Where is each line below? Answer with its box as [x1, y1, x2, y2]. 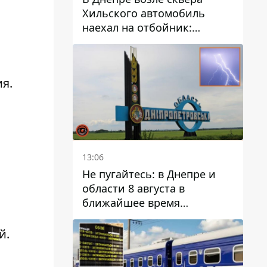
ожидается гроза [82, 209, 171, 224]
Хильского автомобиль [82, 5, 205, 20]
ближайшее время [82, 195, 180, 210]
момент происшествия [82, 34, 203, 49]
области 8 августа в [82, 181, 185, 195]
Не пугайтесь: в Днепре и [82, 166, 216, 181]
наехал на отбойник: [82, 20, 192, 35]
